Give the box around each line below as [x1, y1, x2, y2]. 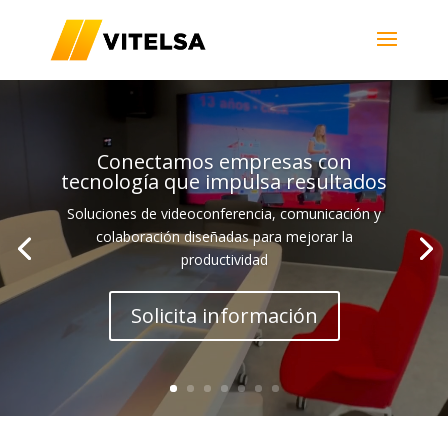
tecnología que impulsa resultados [61, 168, 387, 196]
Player [223, 102, 263, 121]
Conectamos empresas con [96, 148, 352, 176]
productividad [180, 250, 268, 270]
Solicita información [130, 302, 318, 330]
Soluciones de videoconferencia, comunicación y [67, 204, 381, 224]
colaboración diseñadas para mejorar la [95, 227, 353, 247]
